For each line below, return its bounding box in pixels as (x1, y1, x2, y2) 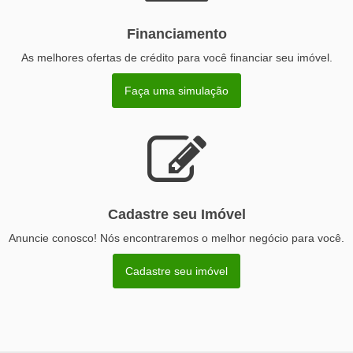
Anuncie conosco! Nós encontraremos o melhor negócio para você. (9, 231, 344, 244)
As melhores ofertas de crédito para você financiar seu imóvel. (20, 50, 333, 64)
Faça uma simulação (124, 84, 229, 97)
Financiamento (126, 25, 227, 42)
